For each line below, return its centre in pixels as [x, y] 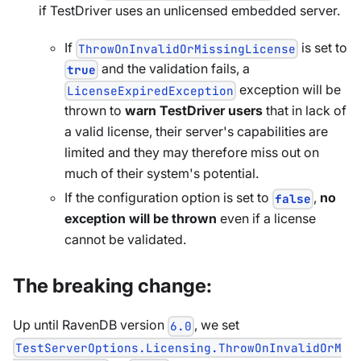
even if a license [266, 219]
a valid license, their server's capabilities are [196, 132]
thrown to [95, 111]
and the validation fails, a [174, 68]
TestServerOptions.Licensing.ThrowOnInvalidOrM [179, 347]
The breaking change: [112, 286]
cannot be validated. [125, 240]
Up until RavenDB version [90, 325]
